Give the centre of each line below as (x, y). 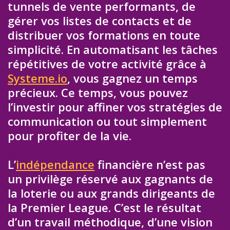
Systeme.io (37, 78)
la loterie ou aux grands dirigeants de (111, 193)
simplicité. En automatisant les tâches (113, 49)
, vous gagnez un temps (132, 78)
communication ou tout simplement (107, 121)
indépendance (55, 165)
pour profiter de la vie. (70, 135)
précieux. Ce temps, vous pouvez (98, 92)
